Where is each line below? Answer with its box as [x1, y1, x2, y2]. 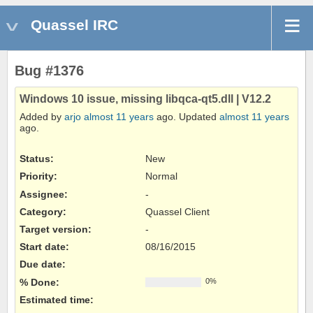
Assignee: [20, 188, 68, 200]
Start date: [20, 241, 69, 253]
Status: [20, 153, 54, 165]
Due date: [20, 259, 66, 270]
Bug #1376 [15, 63, 84, 79]
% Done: [20, 276, 59, 288]
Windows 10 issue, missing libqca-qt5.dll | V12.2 [20, 93, 271, 105]
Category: [20, 205, 66, 217]
